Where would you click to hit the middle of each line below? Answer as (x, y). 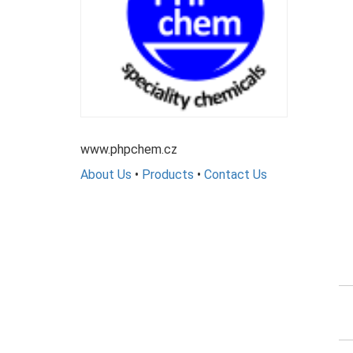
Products (168, 175)
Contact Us (236, 175)
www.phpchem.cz (129, 150)
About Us (106, 175)
